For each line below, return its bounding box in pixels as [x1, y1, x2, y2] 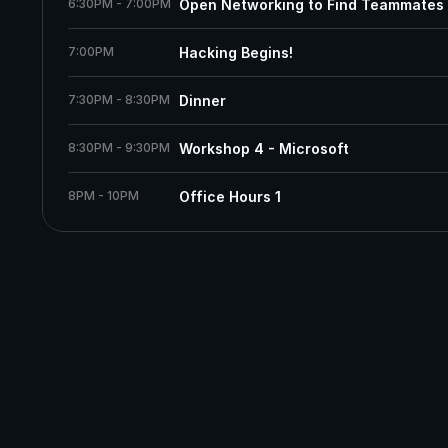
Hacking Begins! [178, 44, 293, 62]
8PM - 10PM [68, 188, 139, 204]
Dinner [178, 92, 226, 110]
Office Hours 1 [178, 188, 281, 206]
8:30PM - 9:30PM [68, 140, 170, 156]
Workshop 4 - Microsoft [178, 140, 349, 158]
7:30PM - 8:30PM [68, 92, 170, 108]
